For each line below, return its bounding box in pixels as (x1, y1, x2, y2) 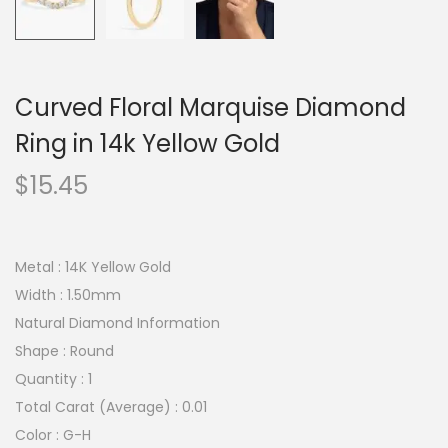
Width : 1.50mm (15, 285, 121, 305)
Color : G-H (15, 425, 91, 445)
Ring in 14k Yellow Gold (15, 127, 280, 160)
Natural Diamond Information (15, 313, 220, 333)
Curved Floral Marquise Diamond (15, 91, 406, 124)
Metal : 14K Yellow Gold (15, 257, 171, 277)
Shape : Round (15, 341, 114, 361)
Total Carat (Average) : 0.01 (15, 397, 207, 417)
